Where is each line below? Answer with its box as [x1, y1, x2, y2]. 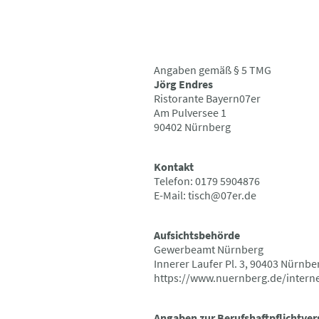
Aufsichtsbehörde [154, 227, 240, 242]
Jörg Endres [154, 76, 213, 91]
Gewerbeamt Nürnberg [154, 241, 263, 256]
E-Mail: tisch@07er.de [154, 187, 256, 202]
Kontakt [154, 159, 194, 174]
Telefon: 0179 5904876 [154, 173, 260, 188]
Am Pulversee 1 [154, 105, 226, 120]
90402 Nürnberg [154, 119, 231, 134]
